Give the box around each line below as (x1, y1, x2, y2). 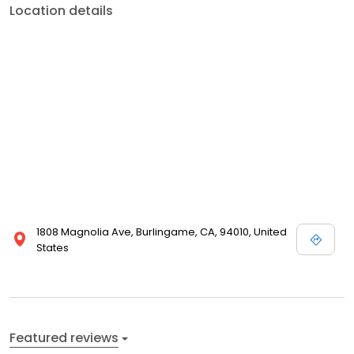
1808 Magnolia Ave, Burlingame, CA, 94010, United (36, 224, 287, 240)
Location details (9, 2, 113, 21)
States (36, 240, 69, 256)
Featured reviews (9, 329, 119, 348)
